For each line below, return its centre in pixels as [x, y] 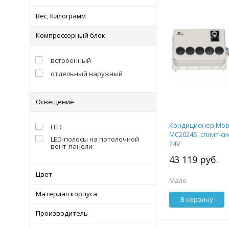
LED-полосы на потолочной [95, 139]
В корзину [197, 199]
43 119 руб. [194, 159]
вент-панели [72, 146]
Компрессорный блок [71, 35]
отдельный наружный [87, 74]
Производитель [62, 213]
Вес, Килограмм [61, 16]
